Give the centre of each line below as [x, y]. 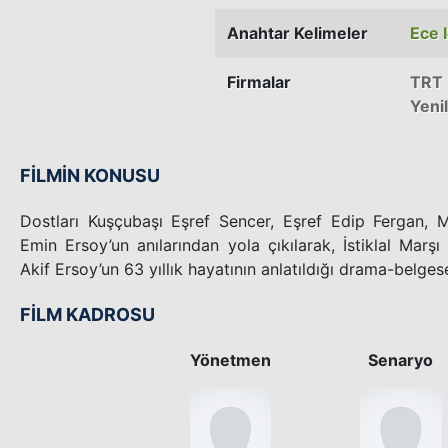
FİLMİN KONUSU [90, 175]
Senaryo [401, 359]
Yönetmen [230, 359]
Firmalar [259, 81]
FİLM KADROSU [87, 314]
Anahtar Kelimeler [297, 32]
